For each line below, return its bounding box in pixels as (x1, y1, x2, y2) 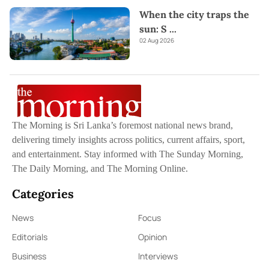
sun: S (139, 23, 167, 35)
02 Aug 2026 (139, 36, 174, 45)
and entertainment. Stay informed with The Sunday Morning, (12, 149, 243, 160)
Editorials (12, 231, 47, 243)
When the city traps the (139, 8, 249, 21)
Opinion (138, 231, 167, 243)
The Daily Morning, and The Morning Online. (12, 163, 188, 174)
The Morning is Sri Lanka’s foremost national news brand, (12, 120, 233, 131)
